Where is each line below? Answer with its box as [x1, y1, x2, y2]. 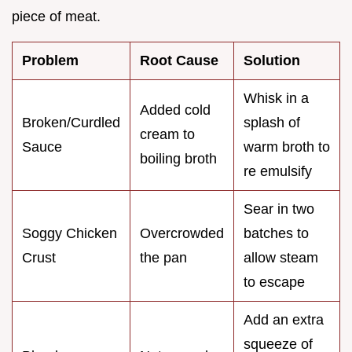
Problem [22, 53, 79, 69]
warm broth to [244, 139, 330, 156]
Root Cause [140, 53, 218, 69]
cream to [140, 126, 195, 143]
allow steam [244, 250, 318, 266]
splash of [244, 115, 300, 131]
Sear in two [244, 201, 314, 218]
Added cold [140, 102, 211, 119]
